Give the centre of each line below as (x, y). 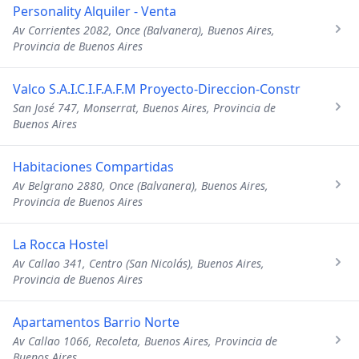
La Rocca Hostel (61, 244)
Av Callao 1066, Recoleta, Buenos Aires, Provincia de (145, 341)
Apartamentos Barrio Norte (96, 322)
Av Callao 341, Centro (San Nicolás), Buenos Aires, (139, 263)
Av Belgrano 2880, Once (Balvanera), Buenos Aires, (141, 186)
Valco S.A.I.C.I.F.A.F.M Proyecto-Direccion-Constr (157, 89)
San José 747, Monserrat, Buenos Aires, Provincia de (144, 108)
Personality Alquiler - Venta (95, 11)
